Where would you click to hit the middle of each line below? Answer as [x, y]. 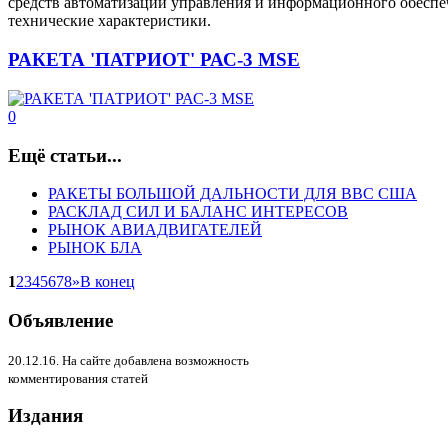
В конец [107, 282]
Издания [45, 416]
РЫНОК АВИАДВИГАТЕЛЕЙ [155, 230]
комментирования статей [78, 378]
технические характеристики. [109, 21]
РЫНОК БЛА [95, 248]
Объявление [60, 320]
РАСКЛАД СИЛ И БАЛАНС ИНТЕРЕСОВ [198, 212]
